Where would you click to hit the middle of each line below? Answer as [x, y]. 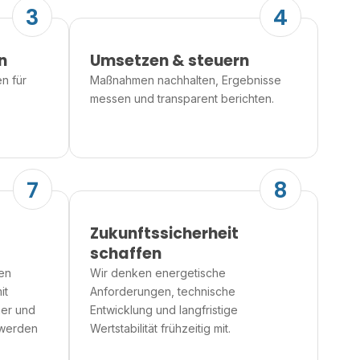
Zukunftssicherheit [164, 234]
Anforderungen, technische [163, 292]
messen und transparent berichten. [182, 98]
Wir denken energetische [158, 273]
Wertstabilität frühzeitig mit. [160, 329]
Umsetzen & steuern [170, 60]
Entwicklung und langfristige [164, 310]
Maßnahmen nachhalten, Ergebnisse [186, 80]
